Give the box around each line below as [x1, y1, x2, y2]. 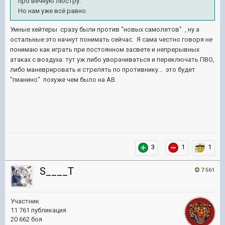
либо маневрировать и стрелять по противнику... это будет [10, 65, 195, 73]
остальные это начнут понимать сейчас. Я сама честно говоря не [10, 35, 212, 43]
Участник [11, 197, 39, 205]
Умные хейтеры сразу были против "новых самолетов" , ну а [10, 25, 199, 33]
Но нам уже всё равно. [18, 7, 87, 15]
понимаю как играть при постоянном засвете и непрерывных [10, 45, 199, 53]
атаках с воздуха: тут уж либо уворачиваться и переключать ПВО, [10, 55, 214, 63]
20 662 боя [11, 215, 42, 223]
